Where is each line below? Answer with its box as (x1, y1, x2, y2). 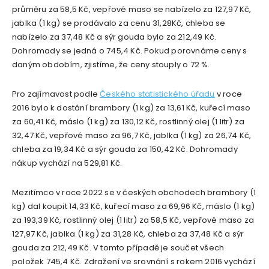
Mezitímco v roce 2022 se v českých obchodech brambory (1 (12, 187, 256, 199)
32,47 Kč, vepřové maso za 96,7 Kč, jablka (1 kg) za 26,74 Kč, (12, 130, 252, 142)
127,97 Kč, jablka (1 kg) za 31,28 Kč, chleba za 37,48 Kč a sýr (12, 228, 244, 240)
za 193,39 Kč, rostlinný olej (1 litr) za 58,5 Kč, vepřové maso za (12, 214, 254, 226)
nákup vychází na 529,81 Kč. (12, 157, 122, 169)
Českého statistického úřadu (100, 88, 215, 100)
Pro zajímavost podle (12, 88, 100, 100)
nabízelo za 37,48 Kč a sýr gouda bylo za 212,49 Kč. (12, 31, 217, 43)
